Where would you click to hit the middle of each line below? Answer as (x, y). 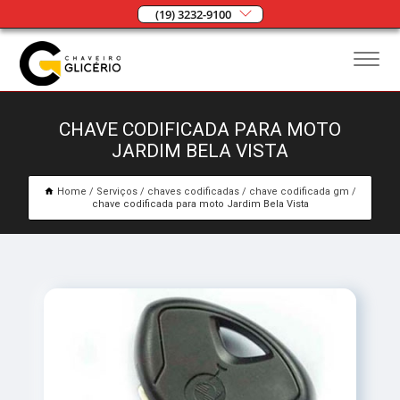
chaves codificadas (193, 192)
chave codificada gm (299, 192)
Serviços (117, 192)
